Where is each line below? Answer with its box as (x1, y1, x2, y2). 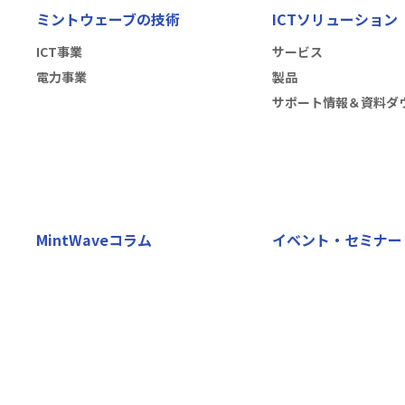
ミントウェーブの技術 (36, 7, 180, 30)
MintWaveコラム (36, 228, 152, 250)
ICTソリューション (271, 7, 398, 30)
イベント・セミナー (271, 228, 402, 250)
